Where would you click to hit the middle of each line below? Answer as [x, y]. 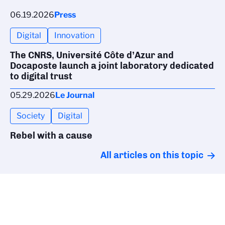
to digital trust [41, 77]
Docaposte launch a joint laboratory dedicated [112, 66]
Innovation [74, 36]
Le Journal [75, 95]
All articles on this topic [152, 155]
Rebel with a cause [51, 136]
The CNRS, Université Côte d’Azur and [92, 55]
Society [31, 116]
